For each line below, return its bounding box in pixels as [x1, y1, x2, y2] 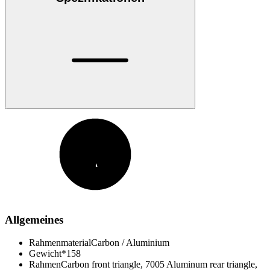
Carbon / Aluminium [91, 237, 169, 248]
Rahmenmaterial [29, 237, 91, 248]
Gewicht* [29, 248, 66, 259]
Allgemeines [5, 213, 63, 226]
